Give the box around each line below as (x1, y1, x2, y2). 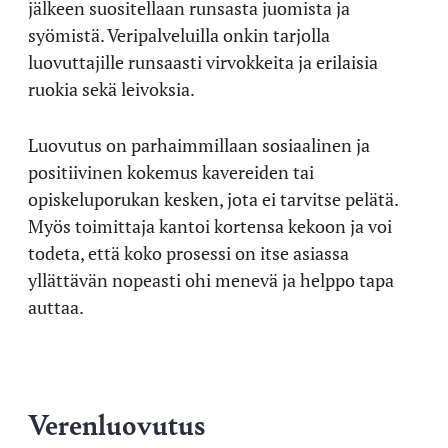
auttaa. (28, 294, 84, 319)
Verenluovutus (28, 403, 205, 443)
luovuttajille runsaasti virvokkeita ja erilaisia (28, 49, 378, 74)
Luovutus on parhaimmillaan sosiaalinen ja (28, 132, 370, 157)
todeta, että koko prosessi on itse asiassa (28, 240, 349, 265)
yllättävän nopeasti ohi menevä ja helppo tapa (28, 267, 394, 292)
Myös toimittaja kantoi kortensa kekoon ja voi (28, 213, 392, 238)
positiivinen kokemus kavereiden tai (28, 159, 314, 184)
